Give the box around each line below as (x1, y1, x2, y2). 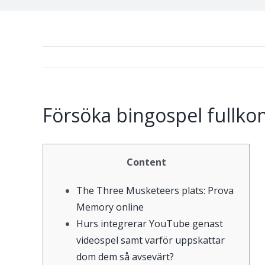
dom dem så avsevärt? (76, 250, 174, 263)
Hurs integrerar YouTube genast (76, 217, 223, 230)
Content (126, 156, 166, 169)
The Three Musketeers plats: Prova (76, 184, 234, 197)
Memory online (76, 201, 144, 214)
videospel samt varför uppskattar (76, 234, 225, 247)
